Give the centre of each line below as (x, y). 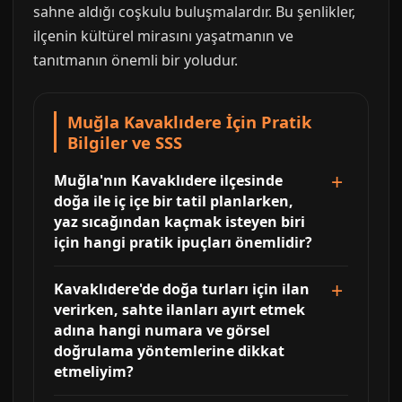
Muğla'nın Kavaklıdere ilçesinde (168, 180)
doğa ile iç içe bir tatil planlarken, (174, 201)
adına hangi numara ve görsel (162, 330)
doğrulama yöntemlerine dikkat (169, 350)
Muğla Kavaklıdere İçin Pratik (189, 121)
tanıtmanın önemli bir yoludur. (135, 60)
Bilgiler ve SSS (125, 142)
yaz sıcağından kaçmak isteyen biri (179, 221)
